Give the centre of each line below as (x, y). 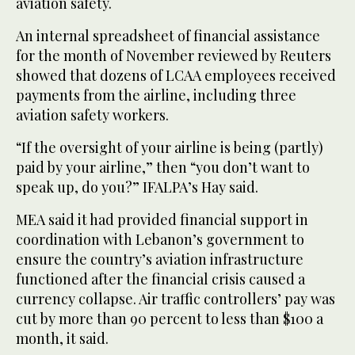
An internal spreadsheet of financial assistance (168, 36)
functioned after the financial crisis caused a (160, 279)
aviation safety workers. (92, 115)
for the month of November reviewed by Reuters (174, 56)
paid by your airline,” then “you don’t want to (163, 168)
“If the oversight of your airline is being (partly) (170, 148)
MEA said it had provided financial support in (162, 220)
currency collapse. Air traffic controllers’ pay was (176, 299)
